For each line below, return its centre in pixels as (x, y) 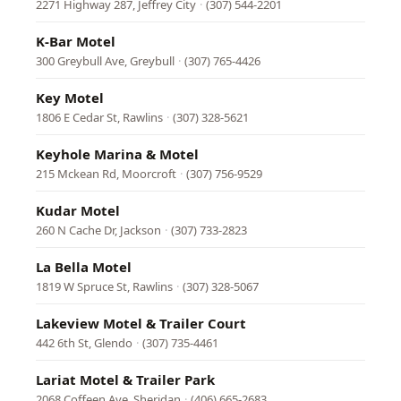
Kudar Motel (78, 210)
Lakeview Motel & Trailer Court (141, 323)
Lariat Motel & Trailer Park (125, 380)
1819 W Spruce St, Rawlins (104, 286)
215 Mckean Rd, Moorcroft (106, 174)
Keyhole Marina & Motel (117, 154)
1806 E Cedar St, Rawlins (99, 117)
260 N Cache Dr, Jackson (98, 230)
